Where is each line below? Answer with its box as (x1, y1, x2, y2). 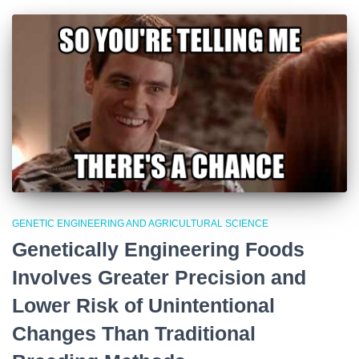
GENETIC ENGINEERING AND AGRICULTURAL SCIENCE (12, 217, 268, 229)
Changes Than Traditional (12, 321, 256, 345)
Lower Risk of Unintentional (12, 293, 275, 317)
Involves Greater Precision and (12, 265, 306, 288)
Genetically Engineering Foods (12, 237, 305, 260)
